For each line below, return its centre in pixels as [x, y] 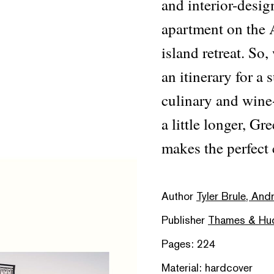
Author [179, 196]
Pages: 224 [188, 244]
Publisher [185, 220]
